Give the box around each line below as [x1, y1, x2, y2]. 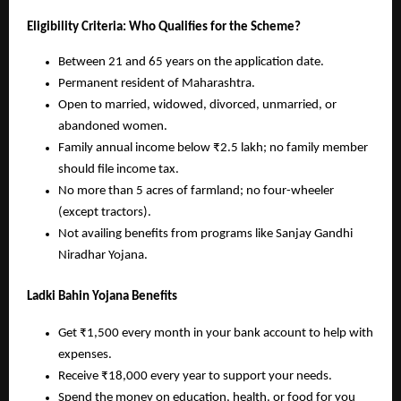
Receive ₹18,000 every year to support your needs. [58, 369, 335, 383]
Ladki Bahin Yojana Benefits [27, 289, 177, 303]
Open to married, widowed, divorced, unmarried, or [58, 98, 337, 112]
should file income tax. [58, 162, 179, 176]
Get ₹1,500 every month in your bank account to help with [58, 326, 373, 340]
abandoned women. [58, 119, 167, 133]
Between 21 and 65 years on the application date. [58, 55, 324, 69]
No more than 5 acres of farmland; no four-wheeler [58, 183, 334, 198]
